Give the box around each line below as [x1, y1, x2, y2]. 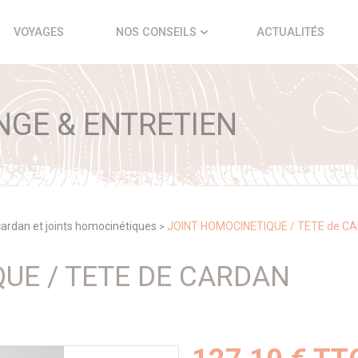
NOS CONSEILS [116, 25, 197, 39]
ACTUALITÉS [256, 25, 324, 39]
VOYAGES [13, 25, 64, 39]
